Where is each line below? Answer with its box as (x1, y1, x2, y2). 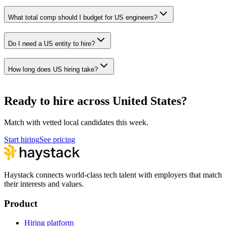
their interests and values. (4, 179, 84, 188)
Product (4, 198, 37, 209)
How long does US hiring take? (8, 66, 98, 74)
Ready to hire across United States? (4, 94, 187, 107)
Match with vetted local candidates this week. (4, 118, 148, 127)
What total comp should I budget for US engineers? (8, 13, 157, 21)
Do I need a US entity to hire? (8, 39, 95, 47)
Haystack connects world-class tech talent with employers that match (4, 170, 222, 179)
